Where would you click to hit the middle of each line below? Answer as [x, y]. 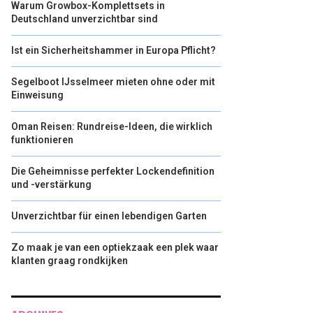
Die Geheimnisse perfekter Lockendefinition [113, 171]
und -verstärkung [51, 184]
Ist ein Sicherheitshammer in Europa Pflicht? [114, 50]
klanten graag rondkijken [70, 261]
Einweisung [37, 95]
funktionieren [42, 140]
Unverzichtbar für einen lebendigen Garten [109, 216]
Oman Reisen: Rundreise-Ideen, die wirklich [112, 126]
